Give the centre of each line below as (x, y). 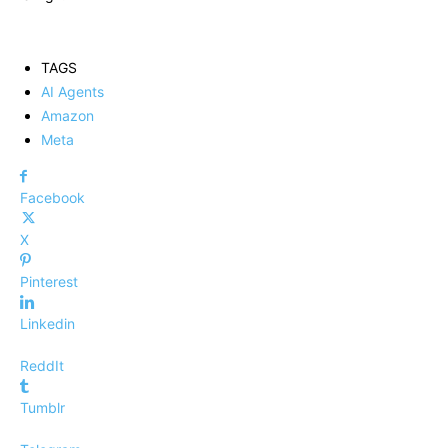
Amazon (67, 116)
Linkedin (47, 324)
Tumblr (42, 408)
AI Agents (72, 92)
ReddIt (42, 366)
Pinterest (49, 282)
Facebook (52, 198)
